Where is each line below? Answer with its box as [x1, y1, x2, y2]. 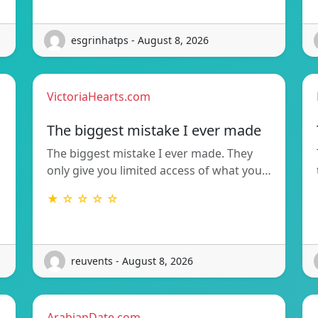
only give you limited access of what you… [47, 162, 271, 178]
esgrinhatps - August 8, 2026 [71, 33, 209, 48]
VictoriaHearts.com [47, 88, 150, 104]
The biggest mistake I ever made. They [47, 145, 253, 161]
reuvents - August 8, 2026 [71, 254, 193, 268]
